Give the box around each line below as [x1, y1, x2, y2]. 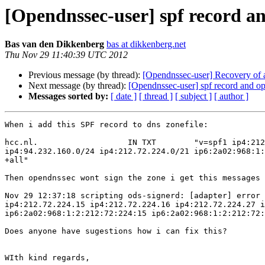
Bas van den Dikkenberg [5, 39, 104, 50]
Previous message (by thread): [28, 70, 143, 80]
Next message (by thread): [28, 80, 128, 91]
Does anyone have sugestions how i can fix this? [5, 227, 227, 236]
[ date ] [111, 91, 137, 102]
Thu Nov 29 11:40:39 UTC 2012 [5, 50, 128, 60]
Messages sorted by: [28, 91, 108, 102]
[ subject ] [175, 91, 212, 102]
